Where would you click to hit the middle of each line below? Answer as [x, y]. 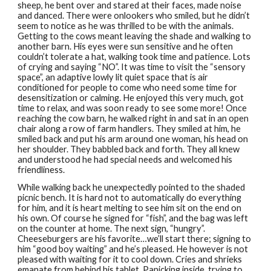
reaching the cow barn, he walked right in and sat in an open [133, 118]
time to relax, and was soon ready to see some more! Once [132, 108]
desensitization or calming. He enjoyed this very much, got [131, 98]
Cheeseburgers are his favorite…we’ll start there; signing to [135, 239]
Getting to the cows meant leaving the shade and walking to [135, 36]
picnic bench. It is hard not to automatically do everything [130, 198]
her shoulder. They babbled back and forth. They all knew [129, 149]
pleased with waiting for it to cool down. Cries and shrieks [130, 259]
